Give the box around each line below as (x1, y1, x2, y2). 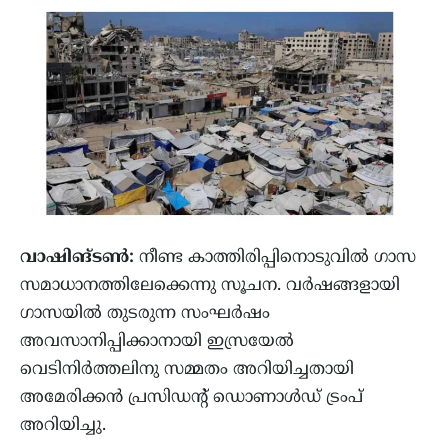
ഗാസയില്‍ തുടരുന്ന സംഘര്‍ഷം (20, 303, 270, 326)
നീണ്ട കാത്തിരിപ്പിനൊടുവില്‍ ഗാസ (139, 247, 416, 270)
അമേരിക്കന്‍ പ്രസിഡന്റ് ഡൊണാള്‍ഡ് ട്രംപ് (20, 387, 363, 410)
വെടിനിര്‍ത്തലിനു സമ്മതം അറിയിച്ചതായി (20, 359, 354, 382)
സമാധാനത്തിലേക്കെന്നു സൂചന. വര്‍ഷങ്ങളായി (20, 275, 400, 298)
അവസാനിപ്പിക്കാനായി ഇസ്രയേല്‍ (20, 331, 294, 354)
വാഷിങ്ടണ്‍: (20, 247, 139, 270)
